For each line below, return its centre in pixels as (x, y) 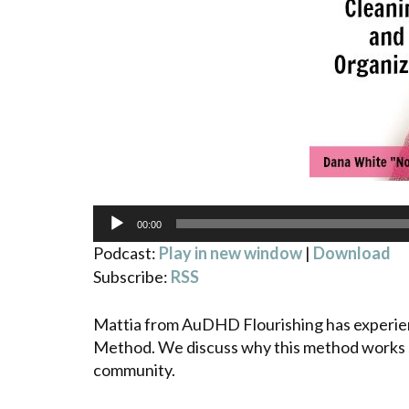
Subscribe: (132, 277)
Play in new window (231, 253)
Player (115, 239)
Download (352, 253)
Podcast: (126, 253)
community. (134, 370)
